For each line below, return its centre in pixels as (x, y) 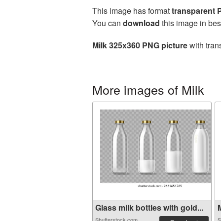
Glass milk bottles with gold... (149, 207)
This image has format (132, 11)
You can (108, 23)
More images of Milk (148, 89)
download (141, 23)
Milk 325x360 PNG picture (140, 45)
